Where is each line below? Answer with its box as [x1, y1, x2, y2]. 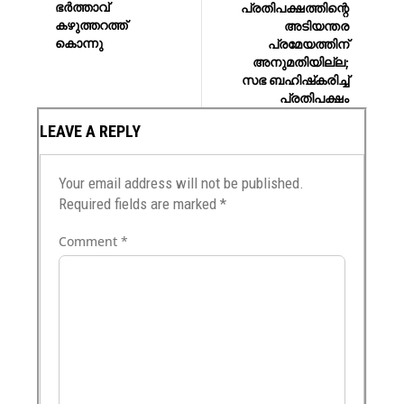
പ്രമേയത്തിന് [267, 35, 349, 51]
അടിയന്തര [283, 17, 349, 33]
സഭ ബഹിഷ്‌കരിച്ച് [241, 71, 349, 87]
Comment [59, 232, 122, 250]
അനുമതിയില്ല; [252, 53, 349, 69]
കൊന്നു [55, 35, 104, 51]
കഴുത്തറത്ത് [55, 17, 128, 33]
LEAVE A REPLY [40, 121, 142, 141]
